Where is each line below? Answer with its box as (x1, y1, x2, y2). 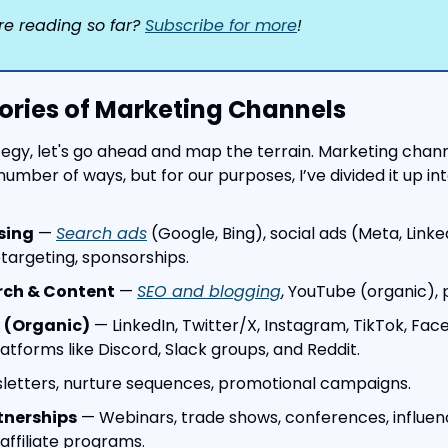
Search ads (56, 222, 147, 245)
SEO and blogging (137, 280, 281, 303)
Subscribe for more (145, 14, 297, 37)
